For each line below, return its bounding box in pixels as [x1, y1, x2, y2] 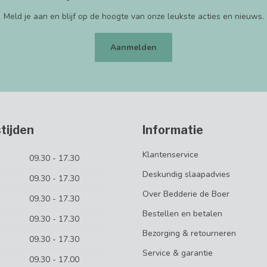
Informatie [142, 122, 203, 137]
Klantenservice [142, 148, 198, 160]
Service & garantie [142, 247, 213, 259]
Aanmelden [110, 42, 157, 54]
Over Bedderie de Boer [142, 188, 229, 200]
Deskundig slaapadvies [142, 168, 230, 180]
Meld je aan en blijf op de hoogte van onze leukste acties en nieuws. [3, 10, 264, 22]
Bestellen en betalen [142, 207, 222, 219]
